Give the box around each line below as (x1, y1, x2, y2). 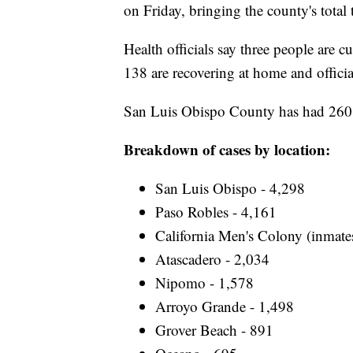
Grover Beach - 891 (155, 320, 273, 340)
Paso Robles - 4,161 (155, 202, 277, 222)
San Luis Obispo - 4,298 (155, 178, 305, 199)
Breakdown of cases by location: (124, 139, 330, 161)
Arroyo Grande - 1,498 (155, 296, 294, 317)
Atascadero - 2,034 (155, 249, 269, 269)
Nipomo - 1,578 (155, 273, 254, 293)
